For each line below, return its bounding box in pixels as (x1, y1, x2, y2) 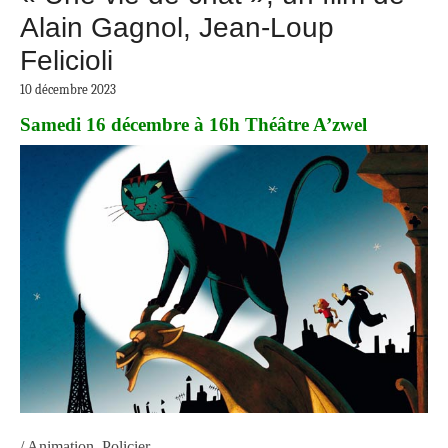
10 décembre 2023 (20, 82, 116, 98)
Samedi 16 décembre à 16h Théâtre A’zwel (20, 114, 367, 136)
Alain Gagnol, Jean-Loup (20, 12, 334, 44)
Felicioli (20, 45, 113, 77)
